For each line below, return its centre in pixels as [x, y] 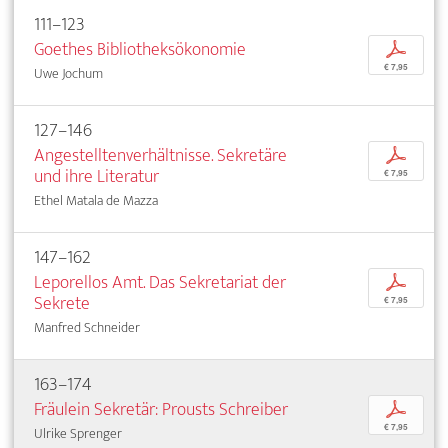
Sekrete [62, 303]
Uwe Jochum [68, 73]
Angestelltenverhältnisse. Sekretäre [160, 155]
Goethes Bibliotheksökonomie [140, 49]
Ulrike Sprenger [78, 433]
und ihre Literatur [96, 176]
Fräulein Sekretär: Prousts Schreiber [161, 409]
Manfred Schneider [87, 327]
